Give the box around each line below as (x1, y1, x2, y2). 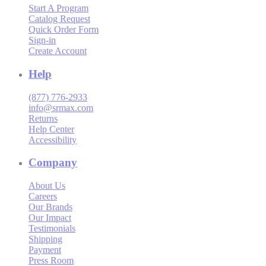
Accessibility (28, 134, 77, 145)
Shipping (28, 233, 62, 244)
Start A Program (28, 3, 88, 14)
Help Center (28, 123, 74, 134)
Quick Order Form (28, 24, 99, 35)
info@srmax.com (28, 102, 93, 113)
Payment (28, 244, 61, 255)
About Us (28, 180, 65, 191)
